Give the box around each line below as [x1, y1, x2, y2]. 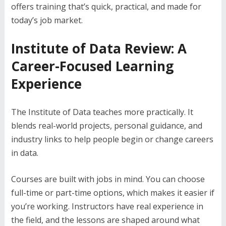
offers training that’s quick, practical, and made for [11, 1, 201, 12]
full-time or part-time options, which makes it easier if [11, 187, 214, 198]
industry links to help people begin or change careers [11, 134, 213, 145]
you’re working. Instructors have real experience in [11, 201, 203, 212]
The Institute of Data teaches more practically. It [11, 106, 193, 118]
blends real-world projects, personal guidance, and [11, 120, 202, 131]
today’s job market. [11, 15, 83, 26]
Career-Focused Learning [11, 57, 174, 75]
